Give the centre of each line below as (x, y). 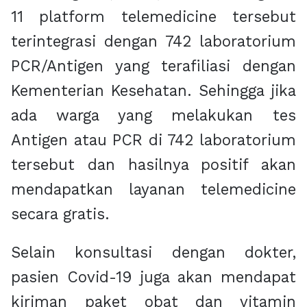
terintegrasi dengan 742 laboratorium (153, 41)
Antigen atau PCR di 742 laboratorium (153, 140)
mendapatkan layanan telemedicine (153, 189)
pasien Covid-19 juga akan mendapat (153, 277)
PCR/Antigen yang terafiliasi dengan (153, 66)
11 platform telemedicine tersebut (153, 17)
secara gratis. (60, 214)
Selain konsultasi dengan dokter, (153, 253)
